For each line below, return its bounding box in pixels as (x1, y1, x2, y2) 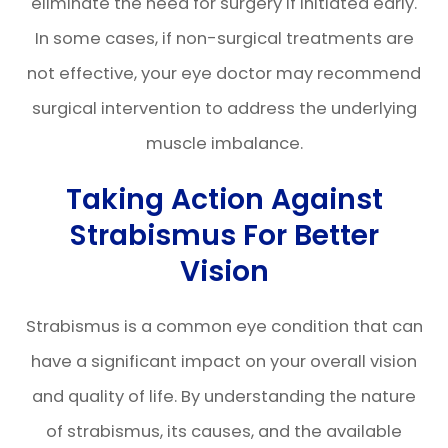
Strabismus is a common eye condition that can (25, 315, 423, 338)
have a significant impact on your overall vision (31, 350, 417, 373)
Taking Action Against (65, 179, 383, 219)
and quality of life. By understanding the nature (32, 385, 416, 408)
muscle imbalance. (145, 132, 303, 155)
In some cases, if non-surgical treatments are (34, 27, 414, 50)
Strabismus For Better (69, 215, 379, 255)
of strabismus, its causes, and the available (46, 420, 402, 443)
